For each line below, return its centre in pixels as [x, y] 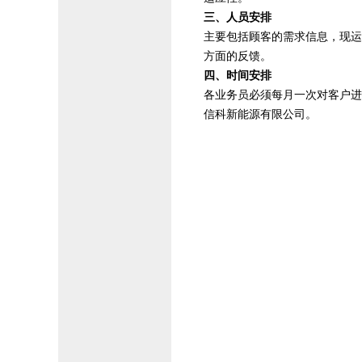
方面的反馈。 [238, 56]
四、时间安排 [238, 76]
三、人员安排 [238, 17]
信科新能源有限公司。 [260, 114]
